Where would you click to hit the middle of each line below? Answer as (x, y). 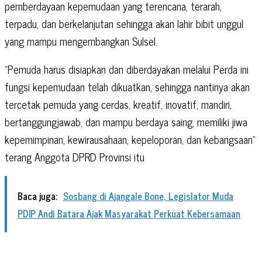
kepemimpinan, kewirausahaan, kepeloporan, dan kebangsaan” (130, 139)
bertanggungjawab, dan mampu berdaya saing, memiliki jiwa (126, 121)
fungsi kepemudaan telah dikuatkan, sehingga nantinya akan (127, 86)
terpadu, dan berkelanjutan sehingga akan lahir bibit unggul (124, 23)
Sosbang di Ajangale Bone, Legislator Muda (148, 196)
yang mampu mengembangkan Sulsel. (81, 41)
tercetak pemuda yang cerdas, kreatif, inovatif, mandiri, (118, 104)
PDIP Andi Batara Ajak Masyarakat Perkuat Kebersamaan (129, 213)
